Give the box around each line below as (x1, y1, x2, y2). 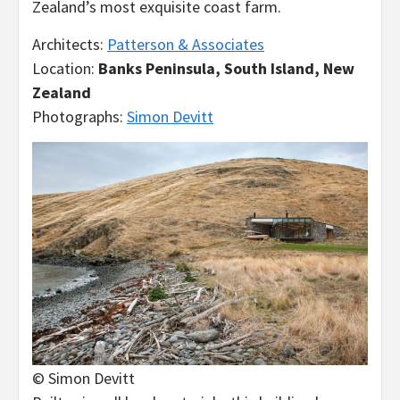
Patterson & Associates (107, 33, 264, 54)
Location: (32, 57, 98, 79)
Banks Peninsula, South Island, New (98, 57, 354, 79)
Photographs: (32, 105, 127, 127)
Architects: (32, 33, 107, 54)
